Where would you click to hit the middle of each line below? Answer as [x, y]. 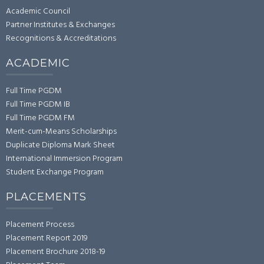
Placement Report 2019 [47, 238]
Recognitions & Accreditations [61, 38]
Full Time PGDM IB [38, 104]
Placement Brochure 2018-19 [56, 252]
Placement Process [40, 225]
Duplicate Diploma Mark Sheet [60, 145]
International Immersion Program [64, 159]
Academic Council [38, 11]
